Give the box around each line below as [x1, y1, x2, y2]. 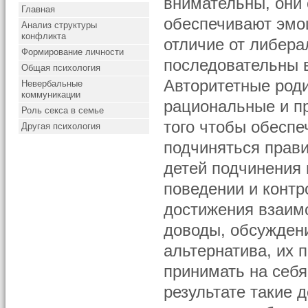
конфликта [21, 31, 67, 41]
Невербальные [21, 78, 83, 89]
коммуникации [21, 89, 81, 100]
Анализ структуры [21, 20, 98, 30]
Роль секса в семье [21, 105, 104, 115]
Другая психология [21, 121, 101, 131]
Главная [21, 4, 56, 14]
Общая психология [21, 63, 101, 73]
